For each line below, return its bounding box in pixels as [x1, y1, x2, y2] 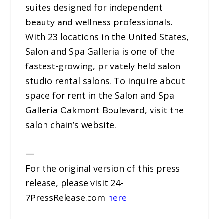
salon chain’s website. [25, 119, 117, 131]
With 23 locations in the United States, [25, 31, 189, 43]
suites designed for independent [25, 1, 163, 14]
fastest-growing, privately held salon [25, 60, 181, 72]
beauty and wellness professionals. [25, 16, 173, 28]
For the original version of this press [25, 162, 180, 175]
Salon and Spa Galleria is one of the [25, 45, 175, 58]
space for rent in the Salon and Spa [25, 89, 175, 102]
